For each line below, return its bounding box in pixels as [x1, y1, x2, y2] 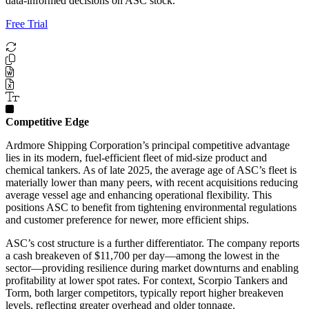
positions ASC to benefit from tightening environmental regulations [6, 201, 297, 213]
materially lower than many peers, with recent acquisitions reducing [6, 176, 298, 188]
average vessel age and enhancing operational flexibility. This [6, 188, 272, 201]
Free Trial [6, 17, 48, 30]
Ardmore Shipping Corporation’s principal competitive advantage [6, 139, 290, 151]
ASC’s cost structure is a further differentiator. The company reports [6, 237, 299, 249]
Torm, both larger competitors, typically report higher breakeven [6, 286, 283, 299]
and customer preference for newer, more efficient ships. [6, 213, 249, 226]
